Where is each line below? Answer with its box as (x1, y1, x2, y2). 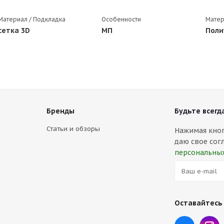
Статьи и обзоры (46, 124, 100, 133)
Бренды (46, 106, 74, 115)
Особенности (101, 15, 141, 23)
